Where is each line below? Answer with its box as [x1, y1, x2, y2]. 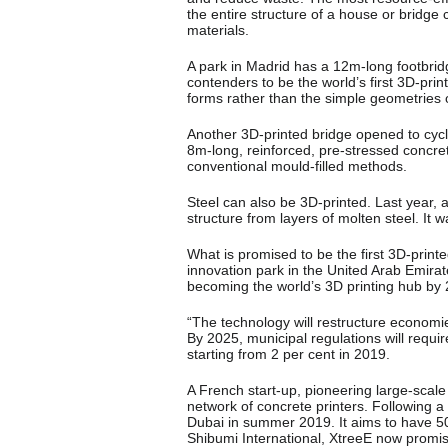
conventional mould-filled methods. [187, 157, 407, 174]
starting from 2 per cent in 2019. [187, 345, 390, 362]
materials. [187, 21, 249, 38]
